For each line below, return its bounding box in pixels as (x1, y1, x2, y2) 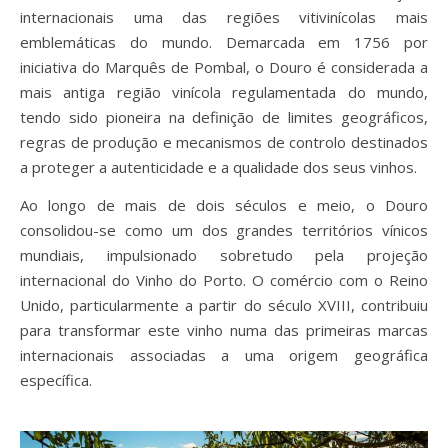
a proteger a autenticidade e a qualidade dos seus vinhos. (20, 156, 417, 177)
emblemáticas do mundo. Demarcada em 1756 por (20, 31, 428, 52)
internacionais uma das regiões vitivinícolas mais (20, 6, 428, 27)
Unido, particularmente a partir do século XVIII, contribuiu (20, 294, 428, 315)
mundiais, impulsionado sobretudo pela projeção (20, 244, 428, 265)
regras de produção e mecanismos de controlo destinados (20, 131, 428, 152)
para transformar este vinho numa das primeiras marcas (20, 319, 428, 340)
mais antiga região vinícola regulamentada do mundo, (20, 81, 428, 102)
